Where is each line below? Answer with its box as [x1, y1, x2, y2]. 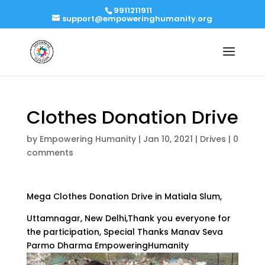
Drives [199, 133, 226, 145]
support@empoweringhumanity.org [62, 12, 213, 24]
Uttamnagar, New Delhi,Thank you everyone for [26, 212, 231, 224]
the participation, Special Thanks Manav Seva [26, 226, 223, 238]
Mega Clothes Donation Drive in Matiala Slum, [26, 190, 222, 202]
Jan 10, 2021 [143, 133, 193, 145]
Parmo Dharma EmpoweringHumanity [26, 240, 189, 251]
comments [26, 147, 73, 159]
